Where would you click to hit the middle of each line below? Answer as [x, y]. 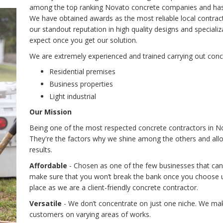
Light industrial [73, 96]
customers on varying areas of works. [90, 214]
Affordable [48, 165]
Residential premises [82, 71]
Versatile [46, 203]
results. [41, 149]
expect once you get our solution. [83, 40]
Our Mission [51, 111]
